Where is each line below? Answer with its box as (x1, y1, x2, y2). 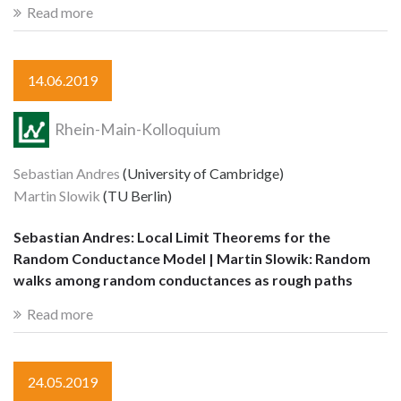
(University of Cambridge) (120, 164, 284, 182)
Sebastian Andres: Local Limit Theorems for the (13, 228, 330, 246)
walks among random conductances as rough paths (13, 271, 353, 289)
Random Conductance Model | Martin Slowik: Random (13, 250, 371, 268)
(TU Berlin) (100, 186, 172, 204)
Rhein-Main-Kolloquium (52, 120, 221, 140)
